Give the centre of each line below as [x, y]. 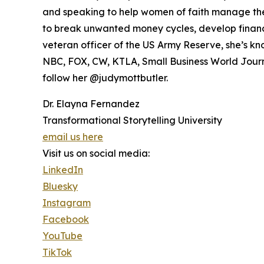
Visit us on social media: [96, 154]
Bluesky [60, 187]
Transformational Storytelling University [132, 121]
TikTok [57, 253]
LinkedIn [63, 170]
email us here [73, 137]
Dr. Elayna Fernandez [91, 104]
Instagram [67, 203]
